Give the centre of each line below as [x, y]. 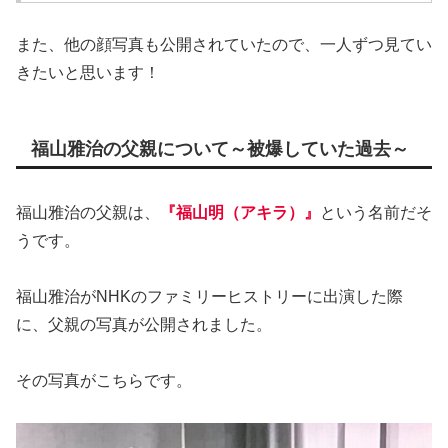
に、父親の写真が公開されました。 [144, 324]
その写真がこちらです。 [104, 380]
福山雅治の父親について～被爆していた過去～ [220, 149]
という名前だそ [376, 212]
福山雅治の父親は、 [88, 212]
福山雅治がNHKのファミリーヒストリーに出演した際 [209, 296]
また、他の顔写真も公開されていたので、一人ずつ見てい [224, 45]
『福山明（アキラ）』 [240, 212]
